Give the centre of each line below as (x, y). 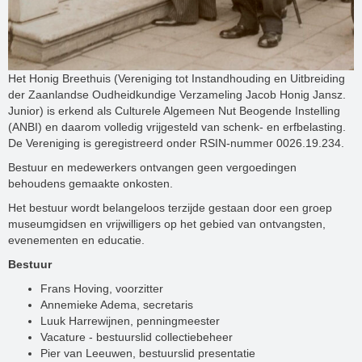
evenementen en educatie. (76, 240)
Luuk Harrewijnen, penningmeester (130, 320)
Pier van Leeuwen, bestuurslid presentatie (148, 353)
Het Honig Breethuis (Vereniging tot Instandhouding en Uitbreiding (177, 78)
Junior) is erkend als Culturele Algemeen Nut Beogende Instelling (174, 110)
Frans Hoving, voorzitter (102, 288)
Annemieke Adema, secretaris (117, 304)
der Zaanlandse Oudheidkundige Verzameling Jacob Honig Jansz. (177, 94)
